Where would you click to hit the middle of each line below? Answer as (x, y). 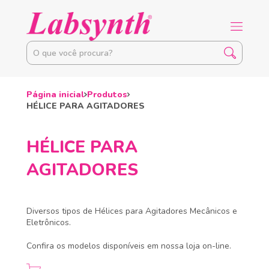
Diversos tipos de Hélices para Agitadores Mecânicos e (132, 211)
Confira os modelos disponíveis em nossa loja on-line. (129, 246)
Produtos (107, 95)
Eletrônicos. (49, 222)
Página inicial (55, 95)
